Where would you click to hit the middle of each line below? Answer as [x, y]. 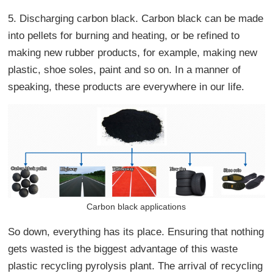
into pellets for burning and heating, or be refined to [124, 36]
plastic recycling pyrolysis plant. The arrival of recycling [136, 266]
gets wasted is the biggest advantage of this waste [123, 249]
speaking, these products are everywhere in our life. [126, 87]
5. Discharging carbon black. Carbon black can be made [136, 19]
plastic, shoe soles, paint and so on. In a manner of [125, 70]
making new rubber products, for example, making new [133, 53]
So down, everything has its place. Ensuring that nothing [136, 232]
